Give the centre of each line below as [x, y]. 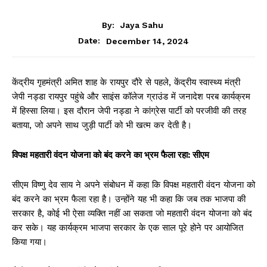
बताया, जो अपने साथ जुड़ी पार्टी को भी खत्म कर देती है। [102, 125]
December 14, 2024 [148, 41]
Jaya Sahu [142, 25]
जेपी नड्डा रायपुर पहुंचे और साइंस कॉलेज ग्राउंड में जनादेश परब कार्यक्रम [131, 97]
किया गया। [30, 242]
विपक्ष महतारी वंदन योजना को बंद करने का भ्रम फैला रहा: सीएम [112, 155]
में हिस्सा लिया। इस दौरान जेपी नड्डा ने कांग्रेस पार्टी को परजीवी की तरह [129, 111]
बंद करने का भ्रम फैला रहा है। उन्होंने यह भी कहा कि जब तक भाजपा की [129, 199]
